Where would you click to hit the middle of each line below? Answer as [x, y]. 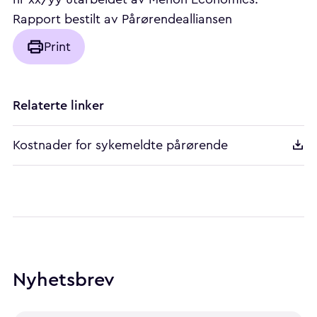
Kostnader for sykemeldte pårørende [120, 145]
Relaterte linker [58, 106]
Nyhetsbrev [64, 279]
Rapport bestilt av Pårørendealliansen [122, 19]
